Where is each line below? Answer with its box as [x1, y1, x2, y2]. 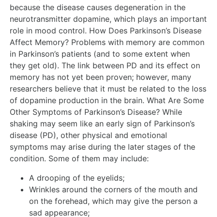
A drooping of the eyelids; [29, 173, 124, 183]
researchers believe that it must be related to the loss [10, 84, 206, 93]
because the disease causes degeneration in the [10, 2, 186, 12]
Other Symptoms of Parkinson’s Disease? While [10, 107, 182, 117]
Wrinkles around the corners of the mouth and [29, 185, 198, 194]
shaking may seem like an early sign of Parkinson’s [10, 119, 195, 128]
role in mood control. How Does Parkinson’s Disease [10, 26, 201, 35]
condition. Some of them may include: [10, 154, 149, 163]
